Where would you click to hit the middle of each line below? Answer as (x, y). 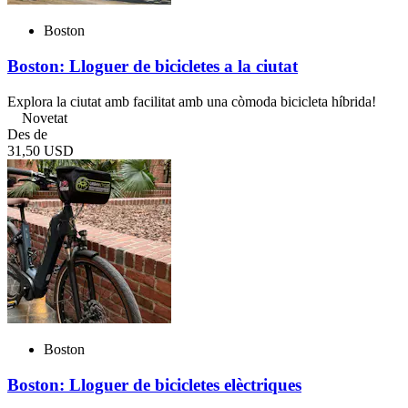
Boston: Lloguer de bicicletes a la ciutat (153, 66)
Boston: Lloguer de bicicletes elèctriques (154, 384)
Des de (27, 134)
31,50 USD (41, 150)
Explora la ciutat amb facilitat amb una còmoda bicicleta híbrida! (192, 101)
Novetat (45, 117)
